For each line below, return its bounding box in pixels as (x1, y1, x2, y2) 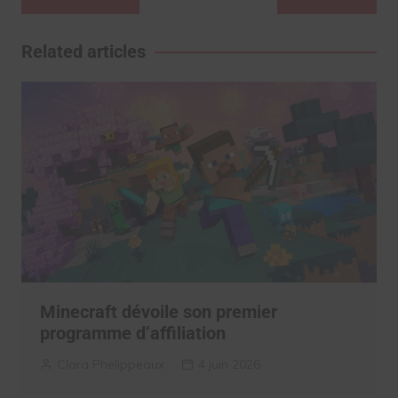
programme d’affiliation (39, 322, 226, 344)
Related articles (20, 41, 146, 63)
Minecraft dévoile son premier (39, 300, 277, 322)
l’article (20, 29, 99, 57)
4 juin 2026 (197, 355, 260, 372)
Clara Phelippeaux (56, 355, 164, 372)
